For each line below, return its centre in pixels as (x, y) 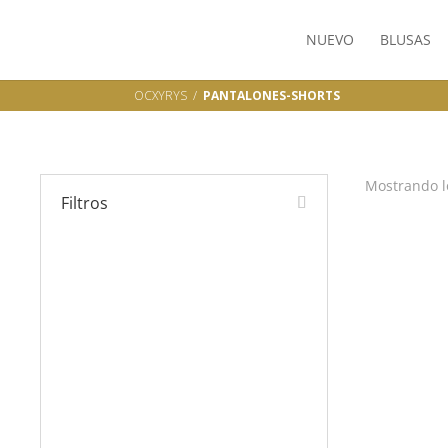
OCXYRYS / (169, 95)
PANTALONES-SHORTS (272, 95)
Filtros (84, 203)
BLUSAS (405, 39)
